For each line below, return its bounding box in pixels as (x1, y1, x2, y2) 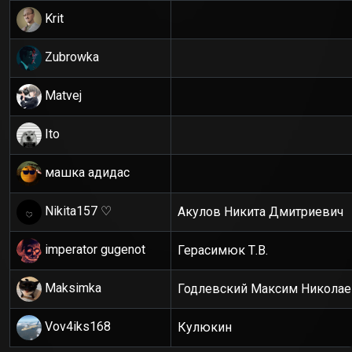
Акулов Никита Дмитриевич (178, 204, 343, 219)
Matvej (45, 88, 82, 104)
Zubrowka (45, 49, 99, 65)
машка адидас (45, 165, 130, 181)
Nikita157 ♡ (45, 203, 112, 219)
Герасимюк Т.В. (178, 243, 268, 258)
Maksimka (45, 280, 101, 296)
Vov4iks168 (45, 319, 111, 335)
